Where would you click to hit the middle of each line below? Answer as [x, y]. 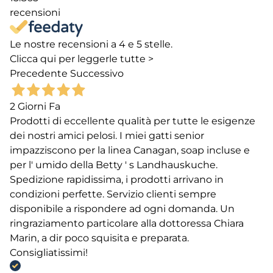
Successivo [97, 74]
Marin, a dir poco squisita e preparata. [99, 238]
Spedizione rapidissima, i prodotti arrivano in [117, 180]
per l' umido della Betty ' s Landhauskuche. [114, 165]
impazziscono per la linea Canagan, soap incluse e [130, 151]
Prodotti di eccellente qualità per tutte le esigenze [133, 121]
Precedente [39, 74]
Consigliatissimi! [49, 253]
